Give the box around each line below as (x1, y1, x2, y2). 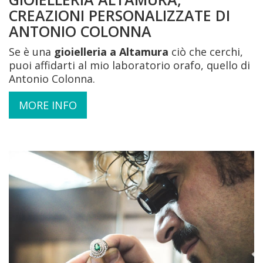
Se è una (9, 44, 54, 59)
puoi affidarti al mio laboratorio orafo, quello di (9, 58, 250, 72)
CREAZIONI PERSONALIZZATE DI (9, 5, 230, 25)
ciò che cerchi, (168, 44, 243, 59)
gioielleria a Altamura (54, 44, 168, 59)
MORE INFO (19, 97, 77, 112)
